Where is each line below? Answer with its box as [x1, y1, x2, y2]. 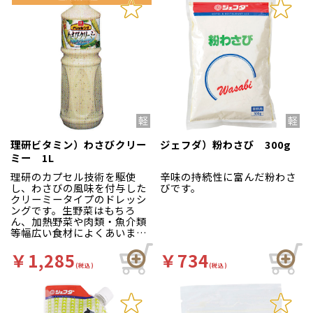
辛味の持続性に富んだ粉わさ [160, 168, 296, 184]
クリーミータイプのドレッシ [10, 191, 147, 206]
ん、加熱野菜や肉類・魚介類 [10, 213, 147, 228]
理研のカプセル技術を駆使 [10, 168, 136, 184]
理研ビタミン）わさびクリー [10, 136, 147, 152]
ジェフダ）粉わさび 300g [160, 136, 291, 152]
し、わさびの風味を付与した [10, 180, 147, 195]
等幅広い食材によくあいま [10, 224, 136, 240]
